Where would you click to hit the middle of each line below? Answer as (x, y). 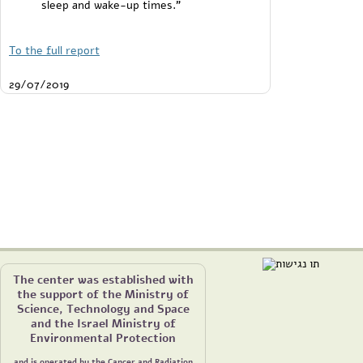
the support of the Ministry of (103, 295)
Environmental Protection (103, 338)
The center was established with (103, 280)
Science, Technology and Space (103, 309)
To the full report (54, 51)
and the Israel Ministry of (103, 324)
